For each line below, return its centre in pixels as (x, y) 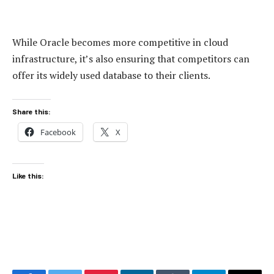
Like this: (28, 176)
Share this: (31, 111)
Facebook (58, 132)
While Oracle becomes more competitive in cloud (120, 43)
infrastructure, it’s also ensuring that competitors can (131, 59)
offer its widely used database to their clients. (111, 76)
